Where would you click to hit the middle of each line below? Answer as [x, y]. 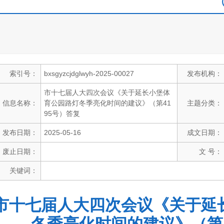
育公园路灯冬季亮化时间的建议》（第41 [107, 103]
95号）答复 [62, 113]
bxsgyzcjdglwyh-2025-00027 [89, 73]
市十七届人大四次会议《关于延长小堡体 [107, 92]
